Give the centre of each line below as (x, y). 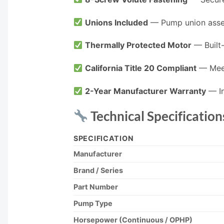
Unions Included (117, 22)
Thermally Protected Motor (138, 45)
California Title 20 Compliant (141, 68)
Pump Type (93, 203)
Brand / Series (98, 170)
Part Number (96, 186)
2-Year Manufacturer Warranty (146, 91)
